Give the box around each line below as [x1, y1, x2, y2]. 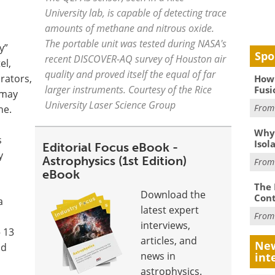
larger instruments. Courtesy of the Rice [45, 83, 212, 96]
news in [141, 249, 176, 263]
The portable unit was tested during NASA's [45, 37, 227, 50]
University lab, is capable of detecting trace [45, 6, 227, 19]
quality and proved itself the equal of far [45, 68, 216, 80]
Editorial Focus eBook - [42, 140, 179, 155]
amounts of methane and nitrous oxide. [45, 21, 215, 34]
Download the [141, 188, 206, 201]
